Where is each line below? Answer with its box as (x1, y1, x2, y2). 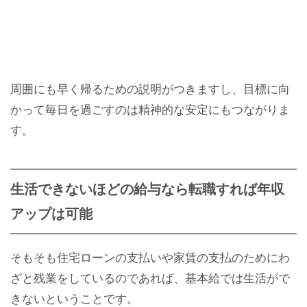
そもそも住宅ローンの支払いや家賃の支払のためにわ (10, 251, 290, 265)
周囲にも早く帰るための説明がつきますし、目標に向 (10, 82, 290, 96)
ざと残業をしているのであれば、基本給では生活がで (10, 272, 290, 286)
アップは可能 (10, 206, 93, 222)
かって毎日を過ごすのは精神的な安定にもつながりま (10, 103, 290, 116)
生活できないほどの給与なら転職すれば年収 (10, 182, 284, 197)
